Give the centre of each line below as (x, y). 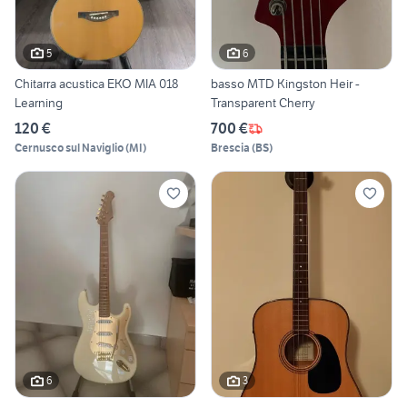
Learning (39, 103)
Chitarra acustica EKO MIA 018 (96, 84)
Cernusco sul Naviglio (69, 148)
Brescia (230, 148)
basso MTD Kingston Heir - (229, 84)
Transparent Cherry (263, 103)
